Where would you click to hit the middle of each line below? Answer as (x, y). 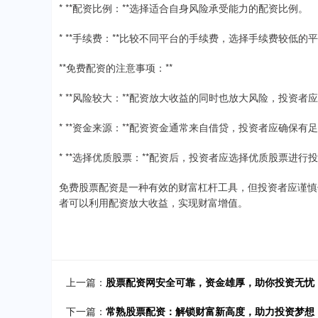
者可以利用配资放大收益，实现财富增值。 (153, 202)
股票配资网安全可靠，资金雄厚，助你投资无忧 (210, 281)
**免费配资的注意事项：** (116, 67)
